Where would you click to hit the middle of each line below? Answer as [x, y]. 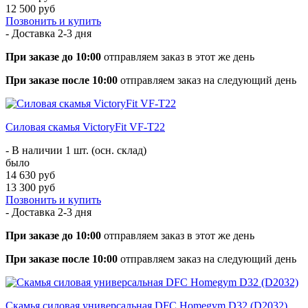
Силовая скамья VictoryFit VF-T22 [85, 126]
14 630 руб [30, 175]
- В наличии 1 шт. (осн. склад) [76, 150]
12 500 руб [30, 8]
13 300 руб [30, 187]
